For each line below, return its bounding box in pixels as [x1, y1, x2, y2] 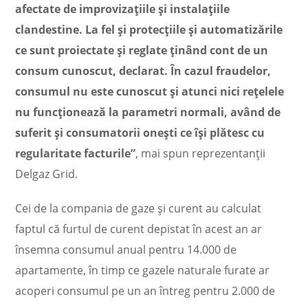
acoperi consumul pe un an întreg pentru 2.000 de [15, 283, 276, 298]
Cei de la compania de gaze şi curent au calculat [15, 201, 262, 216]
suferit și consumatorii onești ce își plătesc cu [15, 125, 265, 140]
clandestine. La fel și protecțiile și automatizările [15, 22, 283, 37]
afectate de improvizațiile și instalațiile [15, 1, 230, 16]
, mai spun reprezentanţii [135, 146, 266, 161]
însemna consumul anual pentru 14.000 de [15, 242, 237, 257]
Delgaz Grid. [15, 166, 78, 181]
